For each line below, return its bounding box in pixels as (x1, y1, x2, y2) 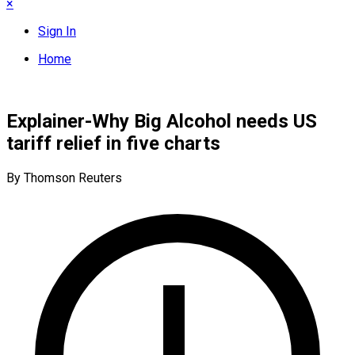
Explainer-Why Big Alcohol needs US (6, 109, 317, 132)
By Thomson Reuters (6, 170, 122, 185)
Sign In (38, 24, 76, 39)
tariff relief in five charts (6, 132, 220, 155)
